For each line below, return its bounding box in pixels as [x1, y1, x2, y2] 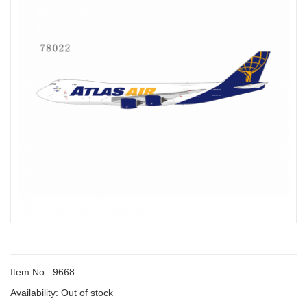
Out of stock [61, 287, 113, 298]
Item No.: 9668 [10, 267, 75, 278]
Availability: [10, 287, 61, 298]
